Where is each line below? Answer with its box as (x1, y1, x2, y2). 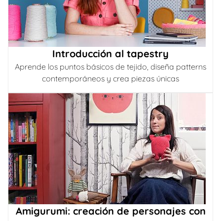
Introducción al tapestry (52, 47, 169, 60)
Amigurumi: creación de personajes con (15, 205, 206, 217)
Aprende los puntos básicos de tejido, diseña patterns (15, 62, 206, 72)
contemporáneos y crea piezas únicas (42, 74, 179, 83)
